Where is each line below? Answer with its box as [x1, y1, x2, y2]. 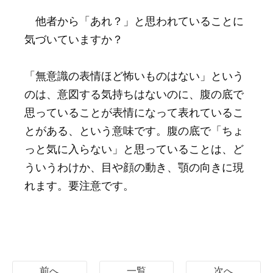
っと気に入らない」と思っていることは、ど [24, 143, 244, 154]
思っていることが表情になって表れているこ [24, 106, 244, 117]
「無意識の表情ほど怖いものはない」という [24, 69, 244, 80]
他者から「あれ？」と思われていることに [24, 15, 244, 26]
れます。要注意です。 [24, 179, 134, 190]
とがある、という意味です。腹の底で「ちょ [24, 124, 244, 135]
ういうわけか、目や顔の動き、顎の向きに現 [24, 161, 244, 172]
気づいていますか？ [24, 33, 123, 44]
